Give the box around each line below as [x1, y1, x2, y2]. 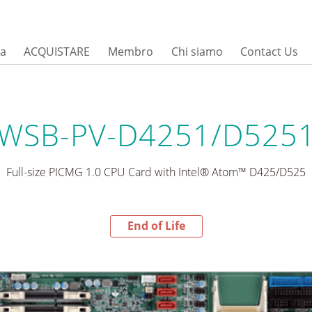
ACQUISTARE [24, 43, 91, 59]
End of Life [127, 218, 185, 234]
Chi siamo [171, 43, 223, 59]
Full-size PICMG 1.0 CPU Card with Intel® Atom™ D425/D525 [6, 164, 306, 180]
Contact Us [240, 43, 299, 59]
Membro [107, 43, 153, 59]
